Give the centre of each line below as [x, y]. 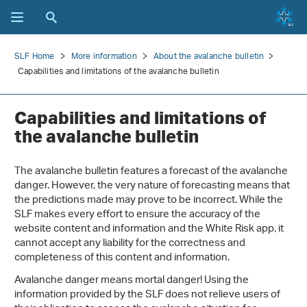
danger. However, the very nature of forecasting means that [152, 186]
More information [104, 57]
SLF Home [35, 57]
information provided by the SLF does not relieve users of [147, 295]
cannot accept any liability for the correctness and [130, 244]
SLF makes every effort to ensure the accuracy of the [137, 215]
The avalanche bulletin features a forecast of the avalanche [151, 172]
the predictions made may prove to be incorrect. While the [149, 200]
